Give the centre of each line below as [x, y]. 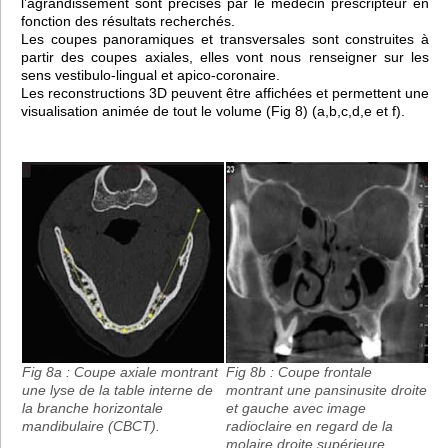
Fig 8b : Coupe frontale [299, 371]
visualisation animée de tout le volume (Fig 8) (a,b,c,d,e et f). [213, 111]
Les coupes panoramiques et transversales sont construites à [225, 39]
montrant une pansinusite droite [326, 389]
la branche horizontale [92, 407]
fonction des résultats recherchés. [128, 21]
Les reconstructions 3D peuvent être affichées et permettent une [225, 93]
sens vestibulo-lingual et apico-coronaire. [150, 75]
